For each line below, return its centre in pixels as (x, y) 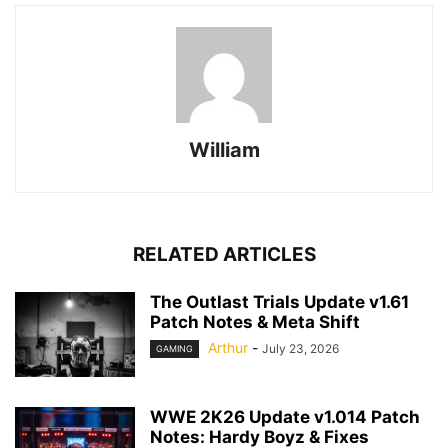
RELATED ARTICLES (224, 254)
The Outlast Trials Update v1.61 (279, 302)
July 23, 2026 (300, 348)
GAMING (174, 349)
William (224, 150)
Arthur (228, 347)
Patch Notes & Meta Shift (255, 322)
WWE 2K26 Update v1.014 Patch (285, 417)
